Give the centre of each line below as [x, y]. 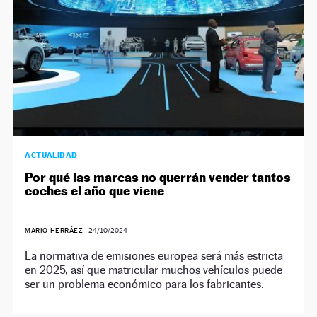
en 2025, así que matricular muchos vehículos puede [154, 270]
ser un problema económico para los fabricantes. [145, 284]
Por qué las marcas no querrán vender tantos [158, 178]
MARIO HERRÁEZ [54, 231]
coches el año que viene [95, 191]
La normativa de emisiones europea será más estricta [154, 256]
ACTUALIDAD [51, 155]
